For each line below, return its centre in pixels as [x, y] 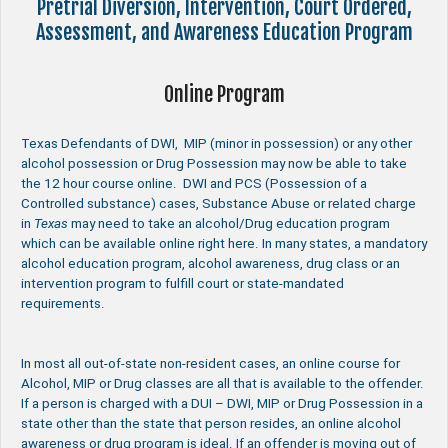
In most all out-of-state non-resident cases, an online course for [210, 363]
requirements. [63, 303]
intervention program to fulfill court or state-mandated [182, 283]
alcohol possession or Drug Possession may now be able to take [214, 163]
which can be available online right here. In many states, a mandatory [224, 243]
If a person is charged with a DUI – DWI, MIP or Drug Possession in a [222, 403]
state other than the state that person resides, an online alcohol [211, 423]
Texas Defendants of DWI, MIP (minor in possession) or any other [216, 143]
